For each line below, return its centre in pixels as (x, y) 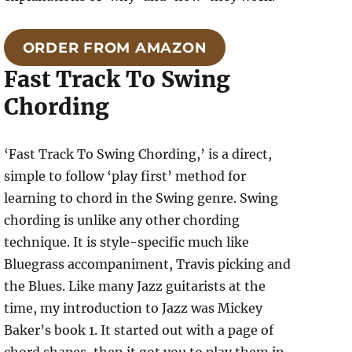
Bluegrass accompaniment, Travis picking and (148, 264)
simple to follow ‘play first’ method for (125, 176)
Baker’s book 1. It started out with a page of (139, 330)
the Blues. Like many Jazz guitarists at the (135, 286)
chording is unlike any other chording (122, 220)
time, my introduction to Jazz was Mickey (134, 308)
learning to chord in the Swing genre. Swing (141, 198)
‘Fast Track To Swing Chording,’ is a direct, (138, 154)
